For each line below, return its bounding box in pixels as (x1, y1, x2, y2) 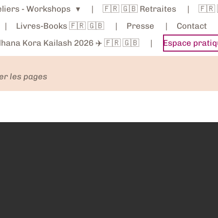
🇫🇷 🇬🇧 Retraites (102, 3, 176, 14)
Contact (176, 20, 207, 31)
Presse (126, 20, 154, 31)
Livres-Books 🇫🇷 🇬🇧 (16, 20, 104, 31)
